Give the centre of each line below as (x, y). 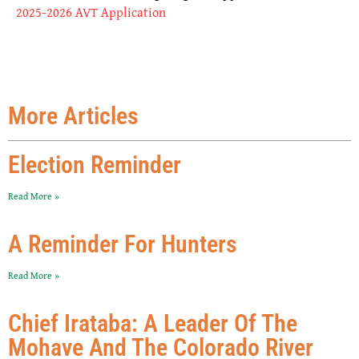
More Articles (73, 115)
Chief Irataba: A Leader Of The (153, 323)
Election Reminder (95, 164)
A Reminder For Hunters (123, 244)
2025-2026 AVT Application (91, 12)
